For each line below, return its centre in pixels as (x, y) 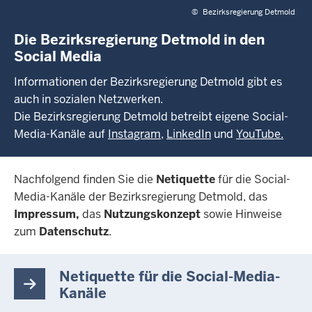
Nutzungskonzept (151, 214)
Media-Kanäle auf (61, 134)
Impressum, (48, 214)
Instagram (134, 134)
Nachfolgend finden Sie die (85, 180)
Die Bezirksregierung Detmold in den (139, 39)
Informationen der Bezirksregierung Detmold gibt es (148, 82)
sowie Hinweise (241, 214)
